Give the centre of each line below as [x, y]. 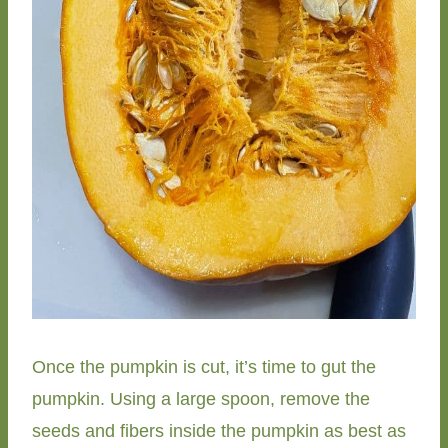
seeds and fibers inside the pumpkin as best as [219, 430]
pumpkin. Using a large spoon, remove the [201, 398]
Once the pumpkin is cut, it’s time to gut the [204, 366]
